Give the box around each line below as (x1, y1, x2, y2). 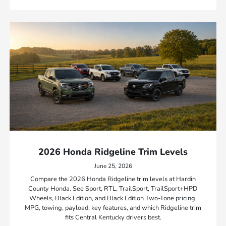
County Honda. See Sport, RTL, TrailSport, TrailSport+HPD (28, 184, 198, 194)
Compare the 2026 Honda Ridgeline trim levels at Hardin (30, 175, 196, 184)
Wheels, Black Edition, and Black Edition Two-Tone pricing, (29, 194, 197, 203)
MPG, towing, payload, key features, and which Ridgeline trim (25, 203, 201, 213)
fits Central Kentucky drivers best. (65, 213, 161, 222)
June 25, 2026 (94, 162, 132, 171)
